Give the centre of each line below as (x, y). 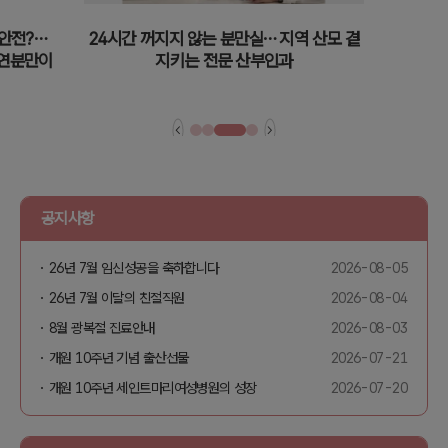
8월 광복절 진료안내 (102, 328)
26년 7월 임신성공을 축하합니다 (134, 268)
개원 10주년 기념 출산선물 (119, 358)
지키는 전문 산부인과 (224, 61)
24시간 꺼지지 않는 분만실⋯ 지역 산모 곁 (224, 39)
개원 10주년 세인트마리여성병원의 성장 (153, 388)
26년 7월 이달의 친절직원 (117, 298)
